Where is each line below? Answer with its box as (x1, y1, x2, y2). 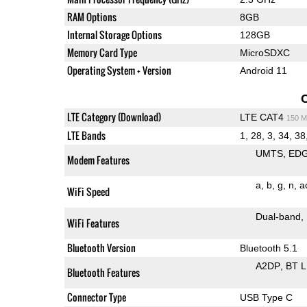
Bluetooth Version (66, 240, 136, 255)
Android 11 (239, 64, 287, 76)
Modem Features (66, 152, 130, 167)
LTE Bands (66, 127, 106, 143)
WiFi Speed (66, 184, 110, 199)
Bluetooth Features (66, 265, 140, 280)
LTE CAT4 (239, 111, 286, 123)
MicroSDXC (239, 47, 290, 58)
